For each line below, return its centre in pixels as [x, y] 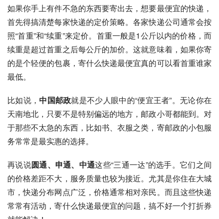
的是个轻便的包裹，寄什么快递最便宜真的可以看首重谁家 [109, 63]
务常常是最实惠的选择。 [50, 141]
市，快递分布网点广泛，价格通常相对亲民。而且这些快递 [109, 192]
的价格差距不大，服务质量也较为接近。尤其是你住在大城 [109, 178]
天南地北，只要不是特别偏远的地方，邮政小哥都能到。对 [109, 113]
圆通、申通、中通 [63, 164]
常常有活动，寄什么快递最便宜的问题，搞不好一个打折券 [109, 205]
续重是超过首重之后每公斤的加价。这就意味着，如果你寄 [109, 49]
